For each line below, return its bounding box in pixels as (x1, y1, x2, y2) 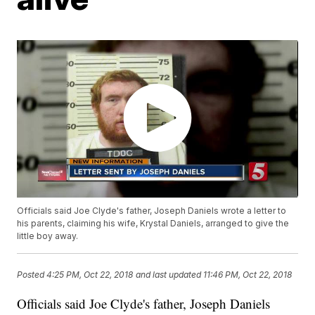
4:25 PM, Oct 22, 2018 (46, 269, 134, 280)
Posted (17, 269, 47, 280)
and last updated (136, 269, 202, 280)
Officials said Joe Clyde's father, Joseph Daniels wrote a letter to (17, 205, 287, 217)
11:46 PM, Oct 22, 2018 (203, 269, 292, 280)
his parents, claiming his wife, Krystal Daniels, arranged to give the (17, 218, 290, 229)
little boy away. (17, 231, 79, 242)
